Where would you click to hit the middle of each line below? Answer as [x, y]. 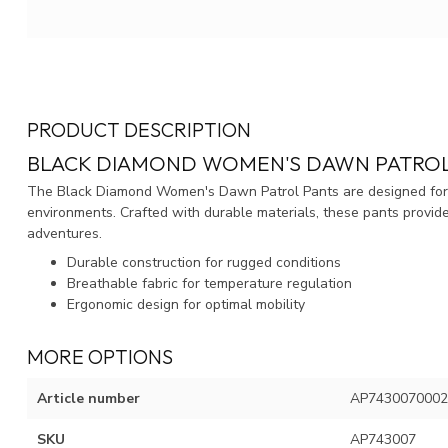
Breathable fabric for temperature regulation [209, 284]
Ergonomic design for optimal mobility [186, 305]
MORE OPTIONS [100, 357]
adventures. [64, 233]
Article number [88, 399]
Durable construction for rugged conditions [204, 263]
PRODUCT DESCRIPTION [139, 129]
